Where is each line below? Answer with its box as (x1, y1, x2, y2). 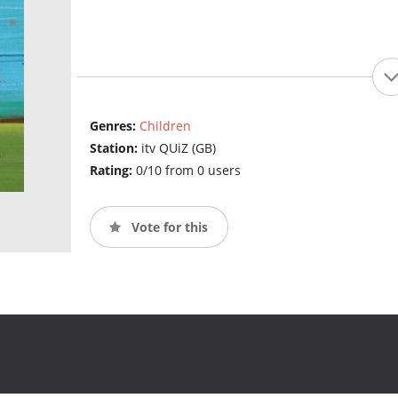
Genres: (89, 117, 139, 135)
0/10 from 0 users (135, 162, 241, 179)
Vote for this (127, 218, 208, 235)
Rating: (89, 162, 136, 179)
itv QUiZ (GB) (140, 139, 216, 157)
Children (139, 117, 191, 135)
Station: (89, 139, 141, 157)
